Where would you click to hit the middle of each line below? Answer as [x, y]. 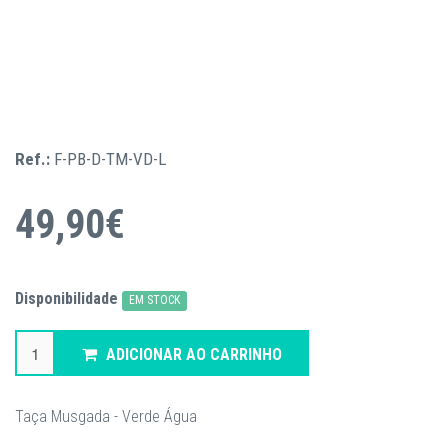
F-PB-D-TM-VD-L [110, 159]
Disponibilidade [66, 298]
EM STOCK [155, 300]
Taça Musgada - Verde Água [106, 416]
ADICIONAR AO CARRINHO [194, 354]
